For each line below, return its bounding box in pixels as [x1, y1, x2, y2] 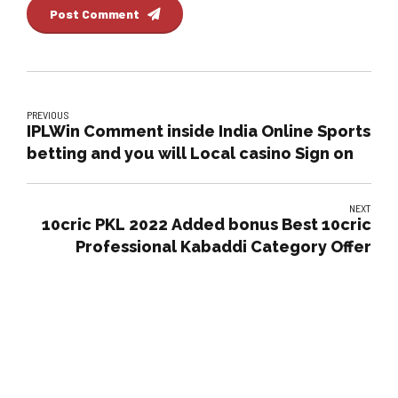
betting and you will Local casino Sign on [27, 144, 354, 163]
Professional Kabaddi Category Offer [76, 237, 371, 257]
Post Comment [50, 5, 140, 21]
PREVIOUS [27, 108, 69, 122]
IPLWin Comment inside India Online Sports [27, 122, 370, 141]
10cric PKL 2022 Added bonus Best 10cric [42, 215, 371, 235]
